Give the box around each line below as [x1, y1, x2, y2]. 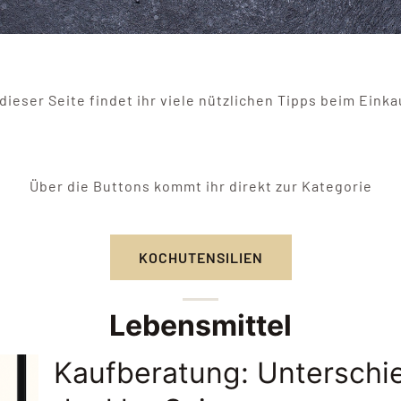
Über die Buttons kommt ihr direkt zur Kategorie [29, 177, 372, 194]
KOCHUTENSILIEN [138, 249, 263, 266]
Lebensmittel [109, 308, 292, 343]
